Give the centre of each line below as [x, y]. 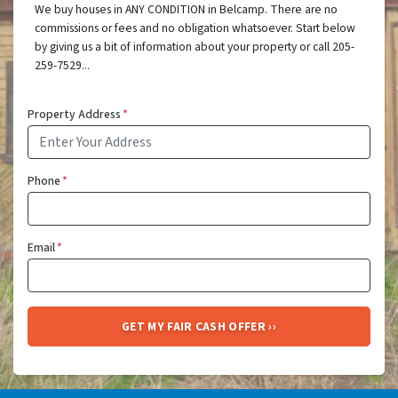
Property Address [74, 115]
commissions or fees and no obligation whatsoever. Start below [195, 28]
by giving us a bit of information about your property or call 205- [195, 47]
